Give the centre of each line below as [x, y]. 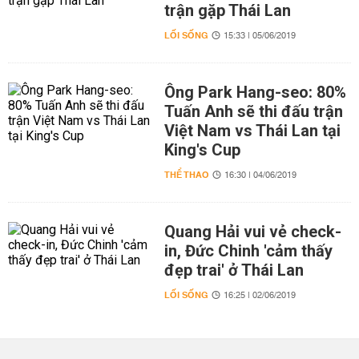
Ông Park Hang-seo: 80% [255, 92]
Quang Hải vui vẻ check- [252, 232]
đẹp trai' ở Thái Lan [234, 270]
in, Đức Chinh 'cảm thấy [248, 251]
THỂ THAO [186, 175]
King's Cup [202, 150]
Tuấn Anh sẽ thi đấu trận [253, 111]
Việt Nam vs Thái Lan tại [252, 131]
